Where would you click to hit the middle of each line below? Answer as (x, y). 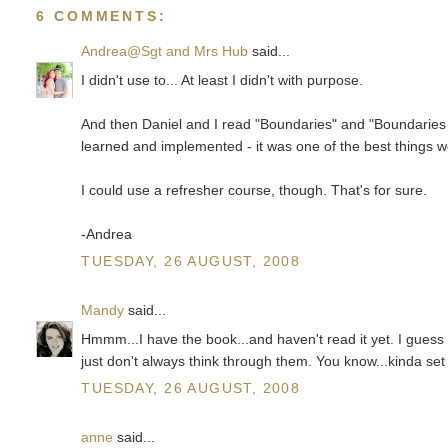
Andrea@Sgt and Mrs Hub (165, 50)
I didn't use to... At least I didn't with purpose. (222, 79)
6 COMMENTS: (101, 15)
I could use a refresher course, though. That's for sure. (254, 189)
